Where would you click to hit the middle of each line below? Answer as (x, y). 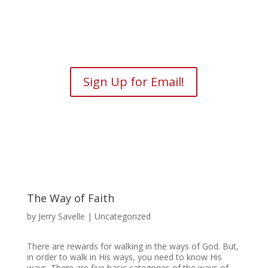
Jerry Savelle (61, 216)
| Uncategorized (118, 216)
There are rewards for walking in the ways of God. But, (133, 246)
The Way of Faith (70, 198)
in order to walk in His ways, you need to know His (124, 257)
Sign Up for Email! (134, 82)
